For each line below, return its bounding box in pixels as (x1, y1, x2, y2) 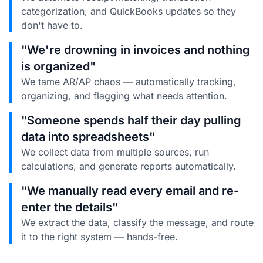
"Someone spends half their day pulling (21, 113, 241, 128)
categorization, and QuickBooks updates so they (21, 5, 236, 18)
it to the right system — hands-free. (21, 231, 178, 243)
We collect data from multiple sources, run (21, 146, 209, 159)
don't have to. (21, 19, 83, 32)
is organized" (21, 59, 96, 74)
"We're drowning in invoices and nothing (21, 43, 250, 58)
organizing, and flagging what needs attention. (21, 90, 227, 102)
